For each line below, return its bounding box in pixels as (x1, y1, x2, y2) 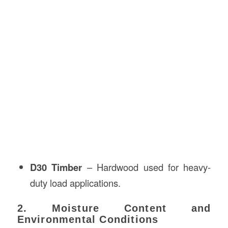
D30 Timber (30, 160, 82, 174)
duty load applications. (30, 176, 121, 189)
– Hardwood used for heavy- (82, 160, 211, 174)
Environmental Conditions (17, 213, 159, 225)
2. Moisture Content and (17, 202, 211, 214)
